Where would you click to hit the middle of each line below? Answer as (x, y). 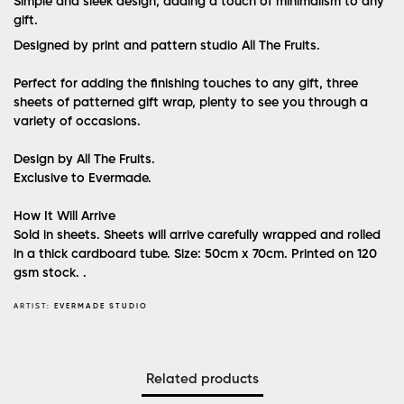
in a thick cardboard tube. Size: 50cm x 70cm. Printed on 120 (195, 255)
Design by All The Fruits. (84, 160)
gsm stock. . (50, 274)
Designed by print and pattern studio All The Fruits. (167, 46)
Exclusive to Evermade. (83, 179)
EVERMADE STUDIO (101, 307)
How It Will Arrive (64, 217)
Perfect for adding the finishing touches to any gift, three (186, 84)
